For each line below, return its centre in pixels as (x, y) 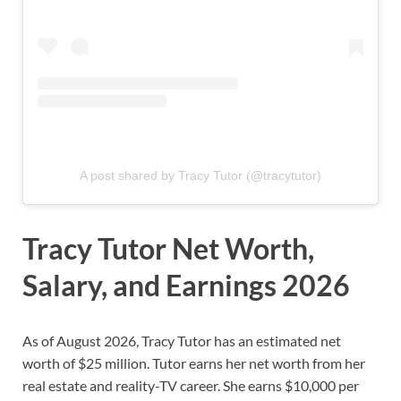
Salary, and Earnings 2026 (186, 286)
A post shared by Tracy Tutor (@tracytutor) (200, 176)
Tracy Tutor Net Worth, (168, 249)
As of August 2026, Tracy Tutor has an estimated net (182, 340)
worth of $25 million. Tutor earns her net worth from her (194, 363)
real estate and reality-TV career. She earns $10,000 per (191, 385)
